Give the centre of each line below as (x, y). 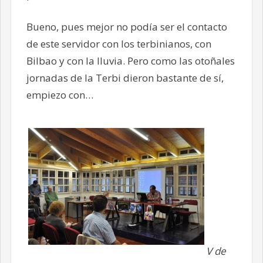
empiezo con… (60, 95)
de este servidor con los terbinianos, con (119, 43)
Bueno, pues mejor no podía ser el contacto (127, 26)
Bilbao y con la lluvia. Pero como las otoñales (130, 60)
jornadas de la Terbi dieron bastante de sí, (125, 77)
